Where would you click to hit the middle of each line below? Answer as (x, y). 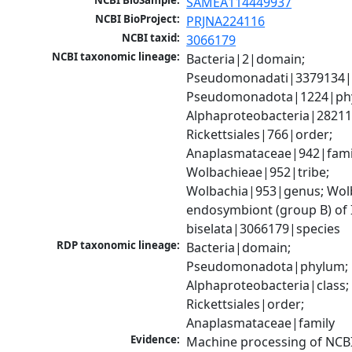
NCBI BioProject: (138, 19)
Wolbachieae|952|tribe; (258, 172)
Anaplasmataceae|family (261, 323)
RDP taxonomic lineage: (119, 246)
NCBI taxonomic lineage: (116, 57)
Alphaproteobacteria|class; (268, 286)
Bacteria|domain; (239, 248)
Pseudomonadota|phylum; (268, 267)
